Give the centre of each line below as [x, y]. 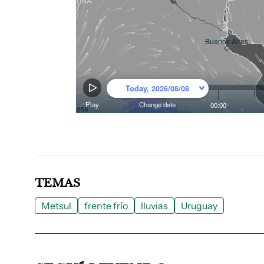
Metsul [56, 205]
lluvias [154, 205]
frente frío [106, 205]
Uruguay [199, 205]
